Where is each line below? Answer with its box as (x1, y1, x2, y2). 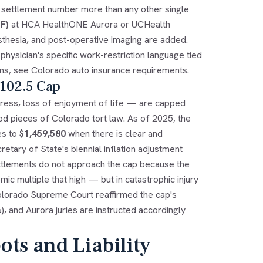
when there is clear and (65, 127, 163, 140)
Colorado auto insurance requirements (31, 63, 187, 76)
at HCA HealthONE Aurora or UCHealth (8, 18, 170, 31)
